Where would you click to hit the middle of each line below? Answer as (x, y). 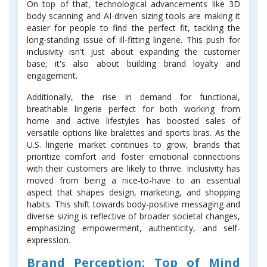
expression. (49, 240)
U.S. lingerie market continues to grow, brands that (133, 144)
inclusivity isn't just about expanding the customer (133, 51)
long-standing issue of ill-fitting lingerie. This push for (133, 39)
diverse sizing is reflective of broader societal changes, (133, 216)
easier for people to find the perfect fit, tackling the (133, 27)
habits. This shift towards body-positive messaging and (133, 204)
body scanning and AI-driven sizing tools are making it (133, 15)
